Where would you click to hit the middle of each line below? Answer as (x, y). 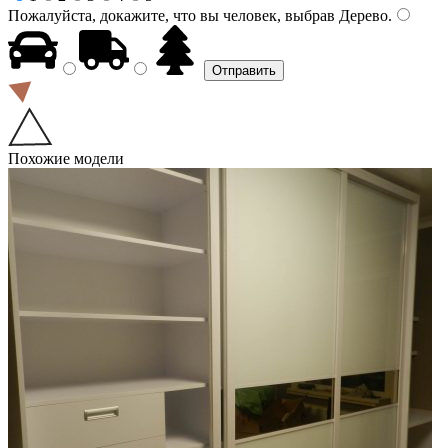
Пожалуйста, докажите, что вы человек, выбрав (171, 15)
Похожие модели (66, 158)
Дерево (361, 15)
